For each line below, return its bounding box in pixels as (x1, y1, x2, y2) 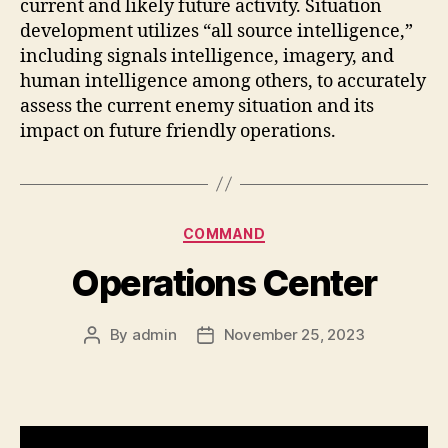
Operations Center (71, 261, 377, 305)
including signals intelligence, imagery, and (20, 44, 394, 68)
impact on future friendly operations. (20, 119, 336, 143)
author (90, 348, 138, 367)
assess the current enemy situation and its (20, 94, 374, 118)
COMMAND (182, 224, 266, 242)
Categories (223, 218, 312, 240)
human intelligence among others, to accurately (20, 69, 426, 93)
